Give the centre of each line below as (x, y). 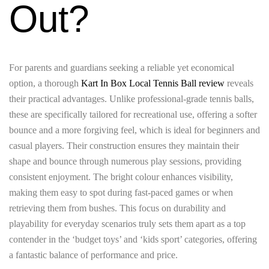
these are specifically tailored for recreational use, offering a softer (133, 114)
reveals (239, 83)
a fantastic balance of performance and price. (93, 255)
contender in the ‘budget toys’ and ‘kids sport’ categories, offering (133, 239)
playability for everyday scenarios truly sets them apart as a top (127, 223)
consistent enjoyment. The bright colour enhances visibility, (121, 177)
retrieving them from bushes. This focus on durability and (117, 208)
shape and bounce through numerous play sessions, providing (125, 161)
